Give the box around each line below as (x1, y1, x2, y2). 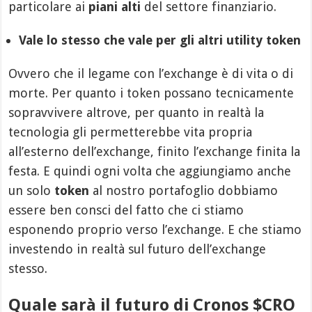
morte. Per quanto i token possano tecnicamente (8, 86, 295, 101)
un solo (8, 183, 55, 198)
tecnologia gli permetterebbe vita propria (8, 125, 253, 140)
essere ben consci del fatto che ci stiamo (8, 203, 244, 218)
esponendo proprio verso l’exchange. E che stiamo (8, 222, 302, 237)
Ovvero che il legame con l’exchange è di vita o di (8, 66, 294, 81)
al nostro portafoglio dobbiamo (89, 183, 279, 198)
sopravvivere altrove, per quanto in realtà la (8, 105, 265, 120)
